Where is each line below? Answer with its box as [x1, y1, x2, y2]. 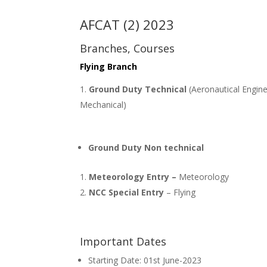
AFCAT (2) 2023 [80, 15, 175, 34]
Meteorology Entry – [89, 171, 179, 183]
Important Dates [80, 234, 167, 249]
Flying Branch [80, 61, 138, 73]
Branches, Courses [80, 41, 175, 56]
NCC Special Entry [89, 187, 167, 198]
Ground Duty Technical [89, 83, 190, 95]
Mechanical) [80, 99, 127, 111]
